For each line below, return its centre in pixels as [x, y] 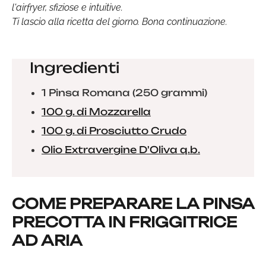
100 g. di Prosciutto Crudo [114, 131]
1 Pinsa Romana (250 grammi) [124, 93]
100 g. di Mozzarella [96, 112]
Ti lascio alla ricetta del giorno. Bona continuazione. [120, 22]
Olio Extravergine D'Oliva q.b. [121, 150]
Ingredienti [75, 68]
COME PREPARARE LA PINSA [133, 204]
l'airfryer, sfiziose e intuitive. [67, 7]
